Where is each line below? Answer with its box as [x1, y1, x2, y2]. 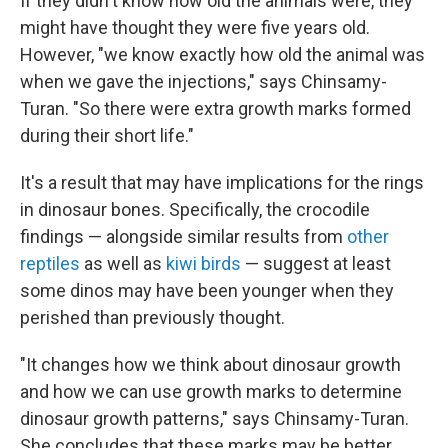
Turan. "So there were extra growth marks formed [20, 98, 411, 119]
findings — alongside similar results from [20, 226, 347, 247]
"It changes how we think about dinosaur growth [20, 354, 401, 375]
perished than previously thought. [20, 307, 285, 328]
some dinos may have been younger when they [20, 280, 394, 301]
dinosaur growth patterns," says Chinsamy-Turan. [20, 408, 409, 429]
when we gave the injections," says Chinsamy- [20, 71, 387, 92]
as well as [80, 253, 166, 274]
